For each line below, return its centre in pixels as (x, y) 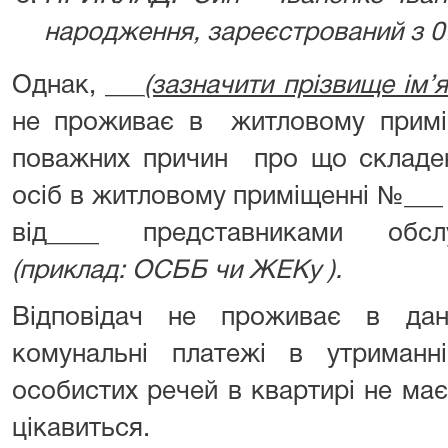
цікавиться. (81, 429)
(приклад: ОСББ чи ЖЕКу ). (177, 271)
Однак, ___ (78, 86)
